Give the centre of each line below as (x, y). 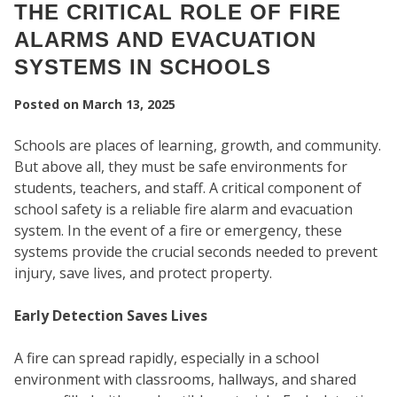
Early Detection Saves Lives (111, 316)
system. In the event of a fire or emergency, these (178, 231)
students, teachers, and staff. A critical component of (188, 188)
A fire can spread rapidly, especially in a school (167, 358)
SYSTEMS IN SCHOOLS (143, 67)
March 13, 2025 (129, 105)
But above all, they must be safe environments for (181, 167)
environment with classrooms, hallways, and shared (185, 380)
